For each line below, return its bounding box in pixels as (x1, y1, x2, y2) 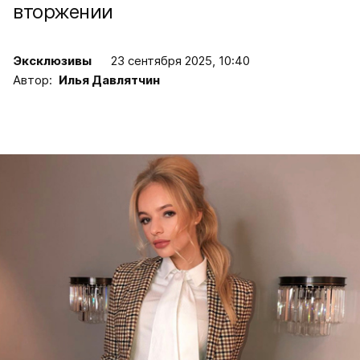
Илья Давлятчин (59, 72, 160, 88)
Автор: (13, 72, 59, 88)
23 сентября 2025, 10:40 (111, 52, 250, 68)
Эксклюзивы (13, 52, 92, 68)
